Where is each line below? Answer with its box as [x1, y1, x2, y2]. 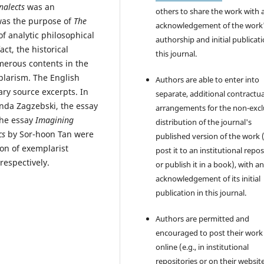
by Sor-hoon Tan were [5, 128, 94, 140]
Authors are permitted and [156, 213, 250, 225]
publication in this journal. [156, 187, 247, 199]
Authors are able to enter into [156, 74, 260, 85]
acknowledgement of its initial [156, 173, 261, 184]
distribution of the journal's [156, 117, 252, 128]
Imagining [35, 114, 74, 126]
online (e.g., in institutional [156, 242, 249, 253]
